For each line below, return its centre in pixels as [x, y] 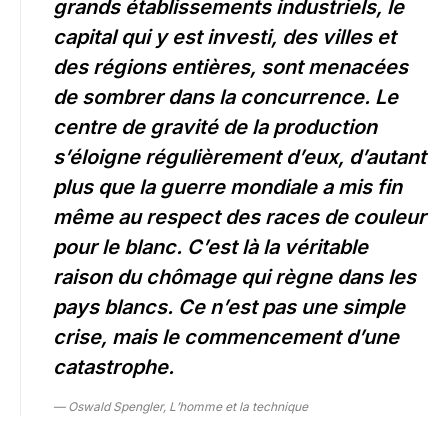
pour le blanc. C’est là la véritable [210, 247]
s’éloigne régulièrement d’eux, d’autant [239, 157]
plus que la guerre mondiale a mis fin [227, 187]
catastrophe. [113, 367]
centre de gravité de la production [215, 127]
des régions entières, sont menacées [230, 67]
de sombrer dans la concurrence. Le [225, 97]
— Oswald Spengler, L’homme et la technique [180, 407]
